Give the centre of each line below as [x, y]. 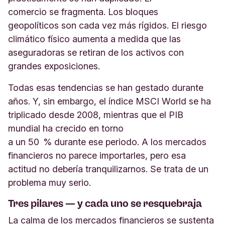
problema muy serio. [51, 183]
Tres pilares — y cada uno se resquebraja [106, 203]
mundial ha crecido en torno [66, 128]
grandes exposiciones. [57, 66]
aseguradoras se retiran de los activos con [96, 52]
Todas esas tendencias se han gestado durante [106, 88]
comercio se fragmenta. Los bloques [83, 12]
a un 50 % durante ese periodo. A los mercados [107, 142]
